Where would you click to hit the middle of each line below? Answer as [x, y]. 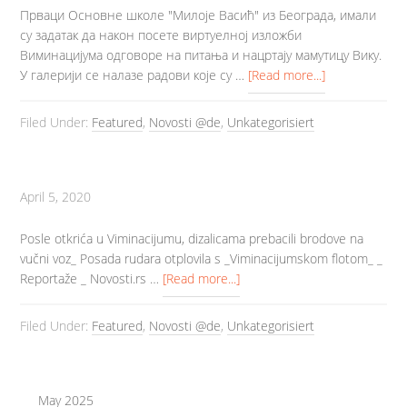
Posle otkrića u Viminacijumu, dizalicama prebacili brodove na [192, 238]
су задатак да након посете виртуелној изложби [161, 35]
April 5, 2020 [56, 197]
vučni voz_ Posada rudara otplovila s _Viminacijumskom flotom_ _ [202, 258]
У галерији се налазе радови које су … [134, 75]
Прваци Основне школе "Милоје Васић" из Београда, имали [199, 15]
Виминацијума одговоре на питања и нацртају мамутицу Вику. [201, 55]
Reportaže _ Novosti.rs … [92, 278]
